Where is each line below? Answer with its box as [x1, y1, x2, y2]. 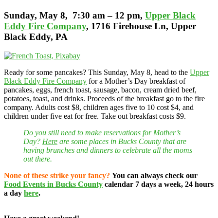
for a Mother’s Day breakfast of [87, 77, 185, 85]
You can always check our [112, 171, 198, 180]
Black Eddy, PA [4, 32, 68, 42]
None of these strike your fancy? [4, 171, 110, 180]
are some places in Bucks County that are [57, 137, 186, 145]
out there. [23, 155, 54, 163]
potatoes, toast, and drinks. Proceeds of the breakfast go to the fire [4, 94, 205, 103]
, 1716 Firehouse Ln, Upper [86, 21, 196, 32]
